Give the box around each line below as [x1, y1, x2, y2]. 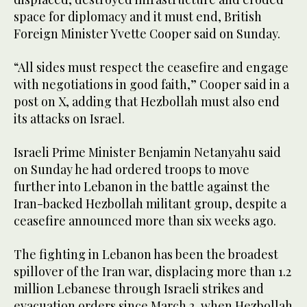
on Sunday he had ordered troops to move [14, 160, 249, 177]
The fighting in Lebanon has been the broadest [14, 245, 278, 262]
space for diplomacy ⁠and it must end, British [14, 8, 262, 25]
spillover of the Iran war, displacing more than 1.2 [14, 262, 291, 280]
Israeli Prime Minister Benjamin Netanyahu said [14, 143, 281, 160]
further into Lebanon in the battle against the [14, 177, 270, 195]
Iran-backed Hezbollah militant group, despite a [14, 195, 286, 212]
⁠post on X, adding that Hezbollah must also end [14, 93, 280, 110]
